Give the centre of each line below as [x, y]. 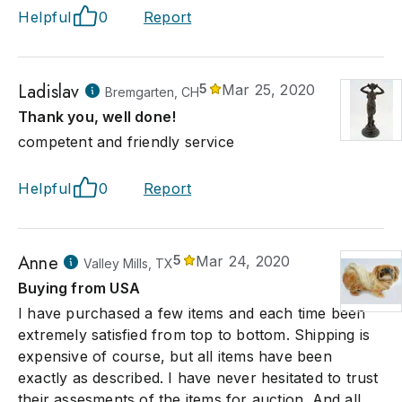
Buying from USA [79, 288]
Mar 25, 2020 [268, 90]
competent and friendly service [126, 142]
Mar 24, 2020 [243, 261]
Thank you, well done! [97, 117]
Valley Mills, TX [128, 263]
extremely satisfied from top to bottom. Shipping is [194, 335]
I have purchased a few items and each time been [192, 313]
